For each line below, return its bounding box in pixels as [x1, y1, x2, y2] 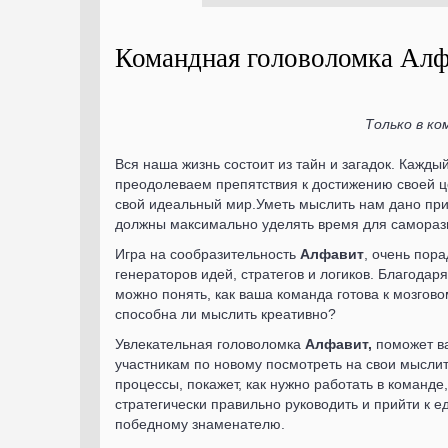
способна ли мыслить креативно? [115, 306, 336, 322]
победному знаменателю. [115, 416, 285, 432]
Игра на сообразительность [115, 246, 300, 262]
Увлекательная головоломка [115, 336, 305, 352]
